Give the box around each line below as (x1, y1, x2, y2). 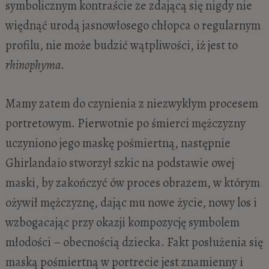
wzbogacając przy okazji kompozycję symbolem (5, 213, 240, 231)
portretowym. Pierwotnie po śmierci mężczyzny (5, 114, 246, 131)
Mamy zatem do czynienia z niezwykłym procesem (5, 94, 258, 112)
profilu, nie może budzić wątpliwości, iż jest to (5, 37, 238, 54)
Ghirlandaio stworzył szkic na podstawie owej (5, 154, 234, 171)
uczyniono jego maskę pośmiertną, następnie (5, 134, 231, 151)
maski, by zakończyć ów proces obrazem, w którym (5, 174, 260, 191)
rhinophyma (5, 56, 61, 74)
